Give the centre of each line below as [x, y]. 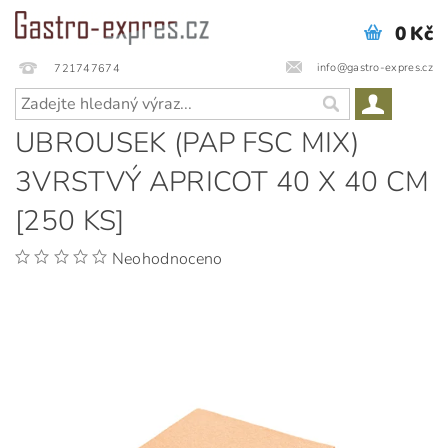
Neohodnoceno [167, 259]
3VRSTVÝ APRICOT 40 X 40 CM [222, 182]
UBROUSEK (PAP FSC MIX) [187, 143]
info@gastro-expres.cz [375, 67]
